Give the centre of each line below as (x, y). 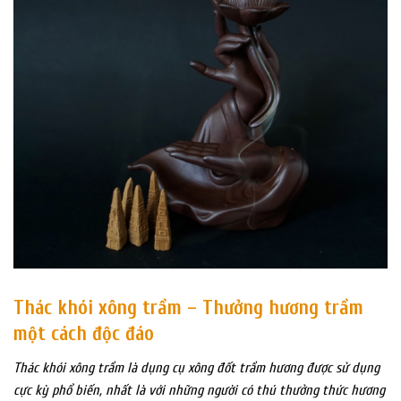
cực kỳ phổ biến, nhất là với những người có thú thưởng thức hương (199, 391)
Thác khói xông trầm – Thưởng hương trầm (188, 308)
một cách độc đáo (84, 334)
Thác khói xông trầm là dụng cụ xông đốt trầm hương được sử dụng (196, 368)
